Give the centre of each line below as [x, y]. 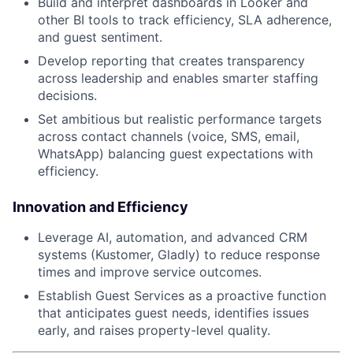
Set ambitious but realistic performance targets [180, 119]
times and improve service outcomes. [150, 271]
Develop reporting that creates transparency [171, 60]
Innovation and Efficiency [100, 206]
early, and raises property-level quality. [154, 330]
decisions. [67, 95]
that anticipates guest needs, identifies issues [173, 312]
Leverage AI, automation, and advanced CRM [173, 237]
